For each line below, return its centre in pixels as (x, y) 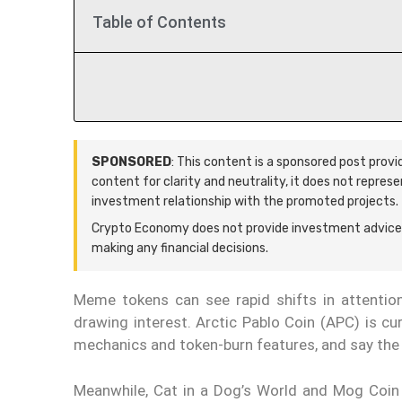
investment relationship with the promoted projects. (245, 201)
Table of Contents (159, 22)
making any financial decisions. (180, 248)
